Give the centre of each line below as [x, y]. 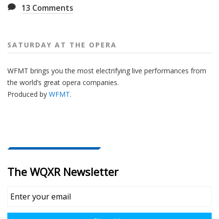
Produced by [28, 94]
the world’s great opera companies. [63, 82]
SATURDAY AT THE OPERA [62, 44]
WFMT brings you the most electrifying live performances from [107, 70]
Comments [52, 8]
